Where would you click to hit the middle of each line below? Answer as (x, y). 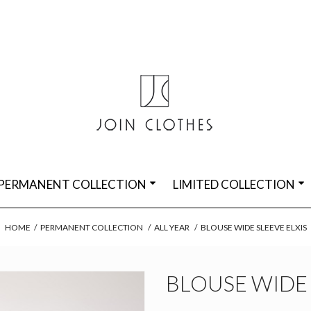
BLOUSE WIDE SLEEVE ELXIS (253, 227)
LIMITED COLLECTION (234, 184)
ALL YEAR (171, 227)
